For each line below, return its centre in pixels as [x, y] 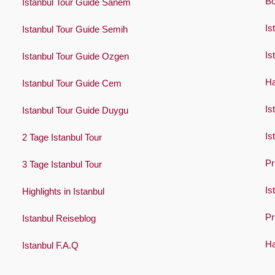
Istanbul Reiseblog [59, 219]
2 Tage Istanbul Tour [62, 137]
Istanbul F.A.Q [50, 246]
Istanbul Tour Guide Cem [72, 83]
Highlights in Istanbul [63, 192]
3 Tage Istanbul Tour [62, 165]
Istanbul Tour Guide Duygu [75, 110]
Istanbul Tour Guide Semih [75, 29]
